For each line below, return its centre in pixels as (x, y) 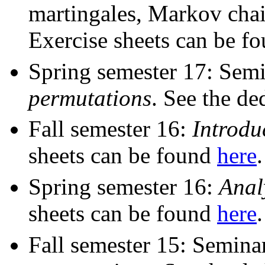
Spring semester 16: (124, 186)
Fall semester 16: (110, 129)
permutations (90, 98)
